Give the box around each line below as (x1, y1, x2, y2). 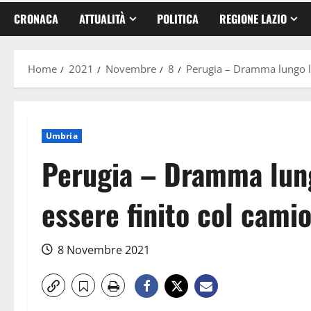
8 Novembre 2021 (55, 242, 153, 258)
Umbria (46, 129, 78, 142)
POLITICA (157, 10, 199, 27)
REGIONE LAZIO (219, 10, 287, 27)
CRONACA (14, 10, 58, 27)
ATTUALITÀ (79, 10, 126, 27)
